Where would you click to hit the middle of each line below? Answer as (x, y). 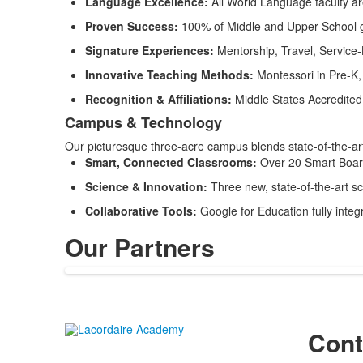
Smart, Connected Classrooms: (172, 162)
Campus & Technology (143, 122)
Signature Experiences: (149, 50)
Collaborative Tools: (141, 211)
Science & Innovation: (147, 186)
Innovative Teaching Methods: (169, 75)
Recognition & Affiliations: (160, 99)
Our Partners (139, 247)
